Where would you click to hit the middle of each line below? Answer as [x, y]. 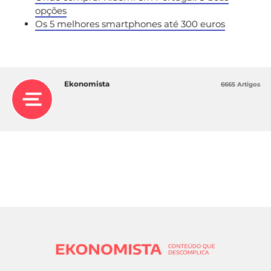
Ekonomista [87, 83]
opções [51, 10]
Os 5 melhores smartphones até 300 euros [130, 24]
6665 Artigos [240, 84]
